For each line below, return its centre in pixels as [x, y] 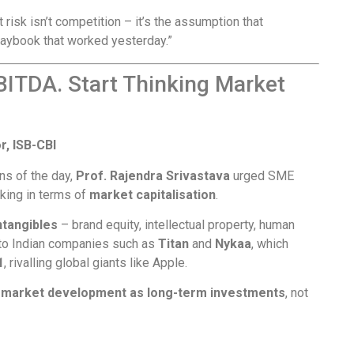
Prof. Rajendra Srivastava [153, 175]
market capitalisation [153, 194]
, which [270, 244]
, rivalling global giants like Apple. [96, 263]
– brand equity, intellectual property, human [176, 225]
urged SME [262, 175]
